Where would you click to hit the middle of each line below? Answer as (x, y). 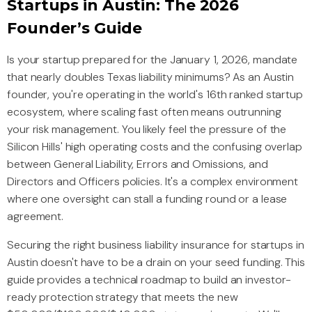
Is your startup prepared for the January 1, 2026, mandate (153, 60)
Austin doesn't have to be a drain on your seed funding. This (156, 263)
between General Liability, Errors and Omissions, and (138, 164)
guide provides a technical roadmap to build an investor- (149, 280)
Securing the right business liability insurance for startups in (156, 245)
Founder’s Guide (75, 29)
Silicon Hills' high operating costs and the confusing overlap (155, 147)
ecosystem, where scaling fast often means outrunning (144, 112)
